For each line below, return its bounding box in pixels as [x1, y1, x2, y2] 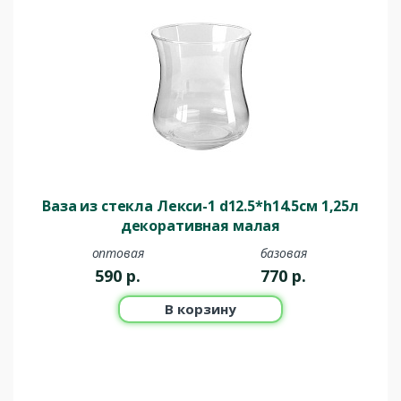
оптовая [91, 244, 144, 262]
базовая [260, 244, 307, 262]
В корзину [165, 300, 236, 319]
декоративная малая [120, 216, 281, 236]
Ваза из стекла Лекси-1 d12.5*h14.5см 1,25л [42, 196, 359, 217]
